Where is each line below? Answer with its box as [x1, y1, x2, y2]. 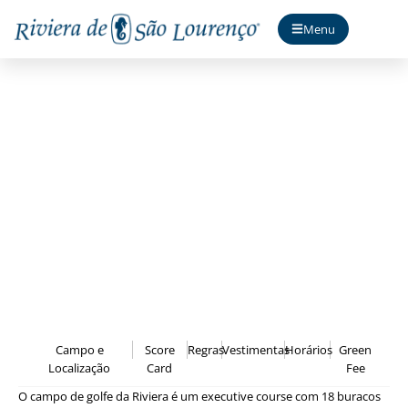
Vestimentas [221, 341, 290, 358]
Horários [285, 341, 333, 358]
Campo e [55, 341, 104, 358]
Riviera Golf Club [131, 130, 277, 157]
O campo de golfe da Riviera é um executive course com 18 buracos [18, 387, 381, 404]
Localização [48, 359, 111, 376]
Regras [187, 341, 224, 358]
